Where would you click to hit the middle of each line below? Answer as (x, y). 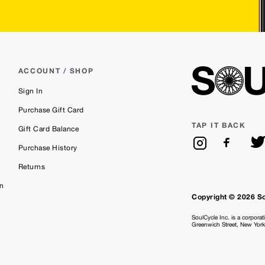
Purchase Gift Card (51, 110)
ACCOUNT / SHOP (56, 71)
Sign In (30, 91)
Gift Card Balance (49, 129)
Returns (32, 167)
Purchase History (48, 148)
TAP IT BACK (219, 125)
